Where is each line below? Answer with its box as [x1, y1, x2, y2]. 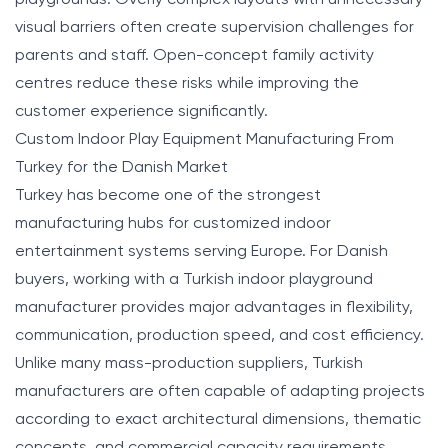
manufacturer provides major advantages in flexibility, [15, 299, 413, 316]
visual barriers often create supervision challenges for [15, 19, 414, 36]
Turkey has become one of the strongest [15, 187, 321, 204]
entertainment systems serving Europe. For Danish [15, 243, 388, 260]
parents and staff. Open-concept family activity [15, 47, 374, 64]
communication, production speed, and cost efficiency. [15, 327, 424, 344]
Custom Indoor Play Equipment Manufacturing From [15, 131, 394, 148]
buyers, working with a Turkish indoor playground [15, 271, 373, 288]
